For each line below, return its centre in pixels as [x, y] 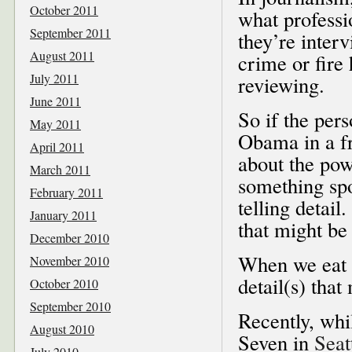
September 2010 [70, 306]
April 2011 [57, 146]
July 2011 [54, 78]
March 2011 [60, 169]
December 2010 [70, 237]
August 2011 [62, 55]
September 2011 [70, 32]
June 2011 [55, 101]
